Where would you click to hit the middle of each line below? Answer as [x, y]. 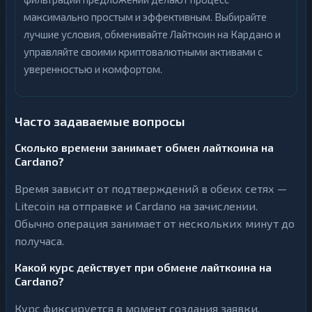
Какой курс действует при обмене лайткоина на [143, 267]
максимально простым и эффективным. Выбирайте [145, 17]
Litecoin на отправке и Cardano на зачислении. [136, 206]
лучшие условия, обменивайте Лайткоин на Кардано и [152, 34]
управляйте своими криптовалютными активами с [143, 52]
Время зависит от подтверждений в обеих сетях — [151, 188]
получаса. [39, 241]
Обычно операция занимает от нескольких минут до [155, 223]
